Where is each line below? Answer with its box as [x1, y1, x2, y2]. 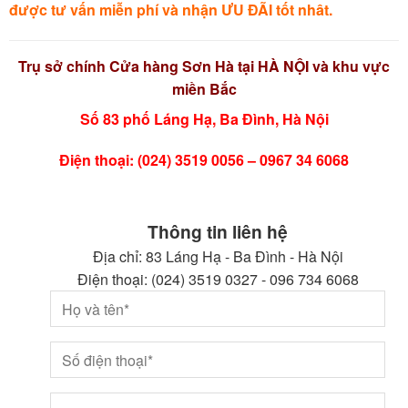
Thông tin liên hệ [148, 219, 288, 245]
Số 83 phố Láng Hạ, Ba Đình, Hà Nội [79, 107, 329, 129]
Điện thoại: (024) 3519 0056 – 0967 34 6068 [59, 149, 349, 171]
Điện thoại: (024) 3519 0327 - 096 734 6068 [76, 269, 359, 291]
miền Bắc [171, 77, 237, 99]
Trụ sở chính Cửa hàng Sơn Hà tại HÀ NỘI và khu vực [18, 55, 390, 76]
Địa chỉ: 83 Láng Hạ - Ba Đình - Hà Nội [92, 246, 343, 268]
